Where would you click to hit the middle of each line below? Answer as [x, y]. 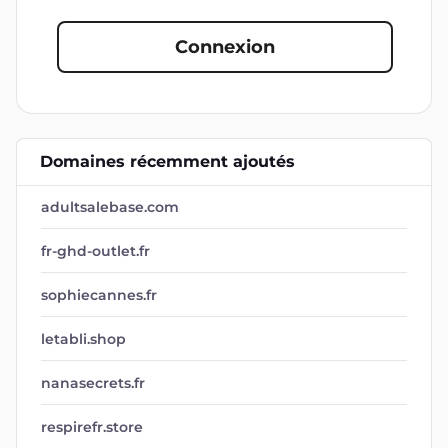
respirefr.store [92, 427]
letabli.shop [83, 339]
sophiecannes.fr [99, 295]
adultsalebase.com [110, 207]
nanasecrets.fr [93, 383]
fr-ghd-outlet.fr [95, 251]
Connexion [225, 47]
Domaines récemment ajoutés [167, 161]
